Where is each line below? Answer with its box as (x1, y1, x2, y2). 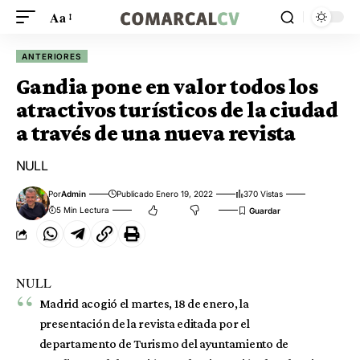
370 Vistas (243, 189, 284, 198)
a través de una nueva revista (16, 121, 296, 145)
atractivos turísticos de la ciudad (16, 97, 338, 122)
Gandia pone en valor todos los (16, 74, 318, 99)
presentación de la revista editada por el (39, 317, 250, 330)
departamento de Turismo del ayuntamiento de (39, 337, 289, 350)
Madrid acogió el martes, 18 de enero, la (39, 297, 249, 310)
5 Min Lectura (56, 205, 110, 215)
